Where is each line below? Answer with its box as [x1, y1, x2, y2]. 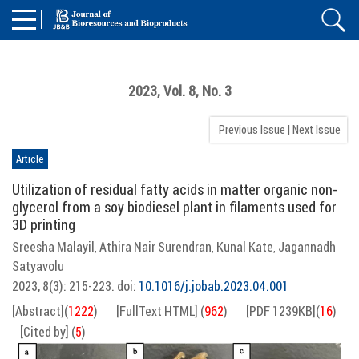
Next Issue [292, 122, 343, 137]
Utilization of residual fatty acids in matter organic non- [12, 179, 337, 199]
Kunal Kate [216, 238, 273, 256]
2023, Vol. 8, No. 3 [127, 81, 232, 100]
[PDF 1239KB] [246, 302, 316, 320]
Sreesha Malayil [12, 238, 95, 256]
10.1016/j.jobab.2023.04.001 [139, 277, 288, 295]
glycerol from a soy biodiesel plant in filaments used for [12, 197, 337, 216]
